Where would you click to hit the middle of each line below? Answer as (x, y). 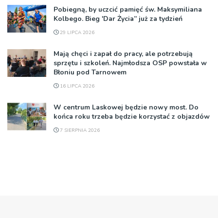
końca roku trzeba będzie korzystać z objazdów (132, 116)
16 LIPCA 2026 (76, 86)
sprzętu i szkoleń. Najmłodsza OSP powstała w (130, 63)
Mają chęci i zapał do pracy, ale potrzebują (123, 54)
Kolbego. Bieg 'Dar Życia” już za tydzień (118, 18)
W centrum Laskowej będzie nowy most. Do (126, 107)
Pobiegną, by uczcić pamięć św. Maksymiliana (128, 9)
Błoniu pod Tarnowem (90, 72)
